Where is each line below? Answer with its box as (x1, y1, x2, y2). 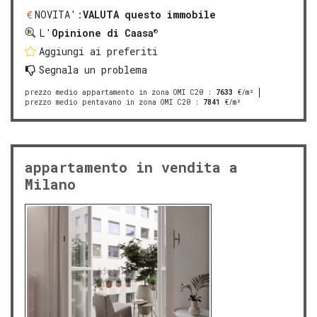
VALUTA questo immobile (83, 8, 216, 22)
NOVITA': (35, 8, 83, 22)
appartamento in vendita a (25, 158, 238, 177)
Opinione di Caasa (52, 26, 154, 40)
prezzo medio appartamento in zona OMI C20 (25, 88, 203, 98)
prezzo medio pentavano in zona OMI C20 (25, 98, 190, 108)
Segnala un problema (39, 63, 147, 77)
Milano (25, 175, 76, 194)
